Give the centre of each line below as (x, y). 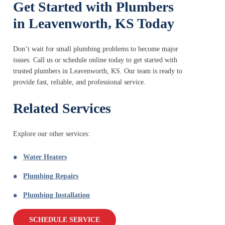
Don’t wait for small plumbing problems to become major (96, 49)
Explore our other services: (51, 134)
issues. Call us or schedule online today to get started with (95, 60)
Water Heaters (45, 157)
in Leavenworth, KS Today (94, 24)
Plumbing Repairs (51, 176)
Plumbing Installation (57, 195)
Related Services (62, 108)
